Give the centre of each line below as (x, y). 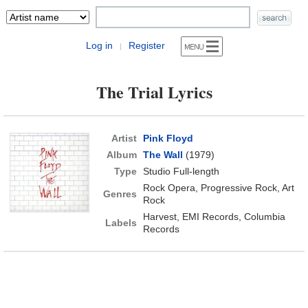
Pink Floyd (168, 138)
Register (146, 45)
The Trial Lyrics (154, 92)
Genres (120, 194)
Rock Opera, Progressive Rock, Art (218, 188)
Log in (99, 45)
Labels (121, 223)
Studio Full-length (181, 171)
